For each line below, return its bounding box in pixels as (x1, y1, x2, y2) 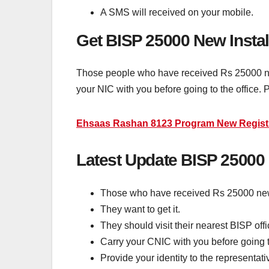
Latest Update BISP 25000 (76, 151, 265, 170)
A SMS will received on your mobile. (100, 7, 253, 17)
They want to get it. (100, 204, 180, 214)
